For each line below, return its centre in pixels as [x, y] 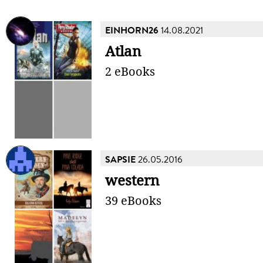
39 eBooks [133, 201]
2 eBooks [130, 72]
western [132, 181]
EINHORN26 [132, 31]
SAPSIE [120, 160]
